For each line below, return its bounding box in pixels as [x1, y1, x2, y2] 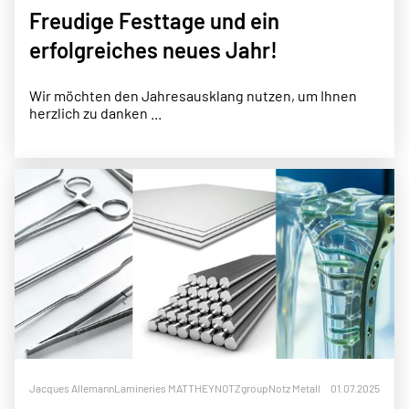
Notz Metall [268, 382, 320, 394]
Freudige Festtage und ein [29, 7, 279, 34]
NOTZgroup [215, 382, 268, 394]
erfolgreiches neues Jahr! [29, 37, 278, 63]
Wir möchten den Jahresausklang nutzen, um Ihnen [29, 87, 357, 104]
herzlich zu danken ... [29, 104, 162, 121]
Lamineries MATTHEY [114, 382, 215, 394]
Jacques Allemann [29, 382, 114, 394]
